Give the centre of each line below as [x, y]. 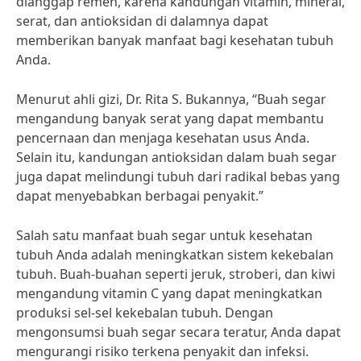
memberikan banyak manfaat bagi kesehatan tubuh [175, 40]
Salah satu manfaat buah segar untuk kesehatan [164, 235]
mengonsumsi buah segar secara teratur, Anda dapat [178, 332]
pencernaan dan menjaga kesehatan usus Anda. [163, 138]
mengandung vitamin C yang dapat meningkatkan [169, 293]
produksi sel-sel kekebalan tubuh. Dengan [145, 313]
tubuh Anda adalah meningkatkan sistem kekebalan [175, 255]
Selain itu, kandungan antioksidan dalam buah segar [176, 157]
